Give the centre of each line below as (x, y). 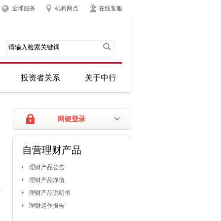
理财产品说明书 (50, 193)
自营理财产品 (52, 150)
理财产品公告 (47, 167)
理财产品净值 (47, 180)
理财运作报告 (47, 206)
